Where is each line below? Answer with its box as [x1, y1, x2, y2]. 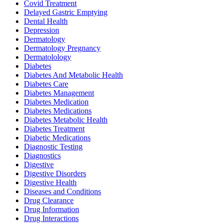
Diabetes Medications [24, 106, 92, 115]
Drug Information [24, 205, 79, 214]
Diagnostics [24, 151, 61, 160]
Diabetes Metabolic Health [24, 115, 108, 124]
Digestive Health [24, 178, 77, 187]
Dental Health [24, 16, 68, 25]
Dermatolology [24, 52, 71, 61]
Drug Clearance [24, 196, 74, 205]
